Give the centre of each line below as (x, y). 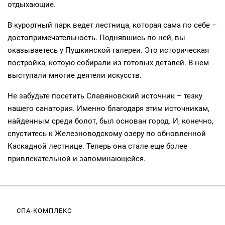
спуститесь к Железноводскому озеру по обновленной (107, 134)
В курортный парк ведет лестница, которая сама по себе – (112, 25)
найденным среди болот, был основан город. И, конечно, (110, 121)
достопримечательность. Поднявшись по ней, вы (96, 38)
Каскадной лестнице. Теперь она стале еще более (97, 146)
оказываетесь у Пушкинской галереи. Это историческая (108, 50)
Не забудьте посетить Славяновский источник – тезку (105, 96)
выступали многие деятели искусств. (75, 75)
